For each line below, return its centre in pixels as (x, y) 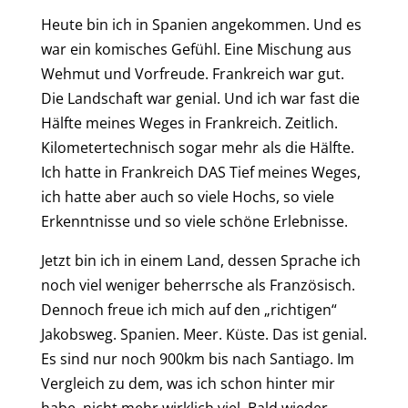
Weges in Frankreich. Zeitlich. (236, 122)
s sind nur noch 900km (128, 358)
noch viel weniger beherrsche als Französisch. (198, 285)
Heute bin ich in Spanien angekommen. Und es (201, 24)
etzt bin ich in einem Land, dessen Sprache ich (202, 260)
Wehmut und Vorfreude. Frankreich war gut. (192, 73)
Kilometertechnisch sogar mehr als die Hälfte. (197, 147)
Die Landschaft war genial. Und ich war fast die (200, 98)
